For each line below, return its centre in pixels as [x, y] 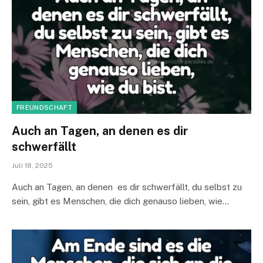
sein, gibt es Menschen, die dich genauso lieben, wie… [120, 201]
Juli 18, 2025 [32, 165]
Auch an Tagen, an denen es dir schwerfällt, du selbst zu [127, 187]
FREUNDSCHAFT [44, 107]
